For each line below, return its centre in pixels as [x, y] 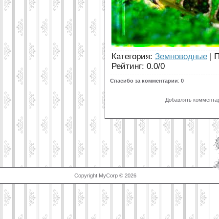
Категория [131, 56]
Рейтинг [127, 66]
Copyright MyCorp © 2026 [106, 175]
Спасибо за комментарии [144, 80]
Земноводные [181, 56]
